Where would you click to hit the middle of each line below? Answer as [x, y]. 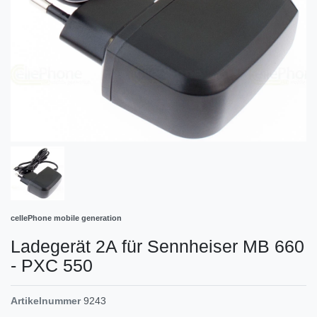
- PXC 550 [52, 266]
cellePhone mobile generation [66, 218]
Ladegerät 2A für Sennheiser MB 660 [157, 247]
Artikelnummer [46, 301]
